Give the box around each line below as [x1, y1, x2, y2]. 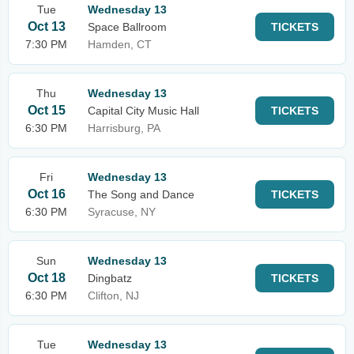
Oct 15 [27, 104, 66, 117]
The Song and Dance [88, 188, 194, 201]
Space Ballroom [88, 21, 167, 33]
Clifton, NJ [88, 289, 139, 302]
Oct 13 [27, 20, 66, 33]
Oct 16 [27, 187, 66, 201]
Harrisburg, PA [88, 122, 160, 134]
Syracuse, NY [88, 205, 156, 218]
